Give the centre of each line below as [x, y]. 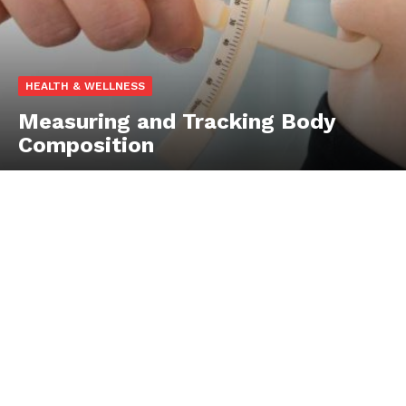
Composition [86, 145]
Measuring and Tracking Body [177, 122]
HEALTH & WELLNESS [85, 87]
